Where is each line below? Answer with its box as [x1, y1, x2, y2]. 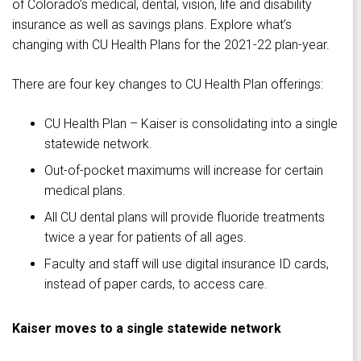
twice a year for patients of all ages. [44, 229, 247, 245]
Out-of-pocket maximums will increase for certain [44, 162, 323, 178]
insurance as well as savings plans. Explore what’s [12, 16, 292, 32]
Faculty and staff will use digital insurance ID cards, [44, 255, 329, 272]
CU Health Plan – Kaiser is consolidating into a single [44, 115, 338, 131]
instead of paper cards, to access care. [44, 276, 268, 292]
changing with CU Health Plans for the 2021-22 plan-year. [12, 36, 330, 52]
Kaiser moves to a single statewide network [12, 320, 281, 336]
